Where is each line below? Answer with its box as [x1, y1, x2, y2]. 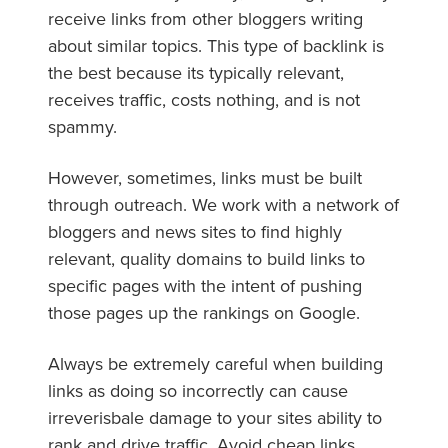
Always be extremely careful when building [48, 350, 383, 376]
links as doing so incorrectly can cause [48, 377, 348, 403]
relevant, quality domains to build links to [48, 245, 365, 271]
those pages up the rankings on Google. [48, 299, 365, 325]
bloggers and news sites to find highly [48, 218, 342, 244]
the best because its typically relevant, [48, 59, 344, 85]
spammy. [48, 113, 122, 139]
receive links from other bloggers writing [48, 5, 363, 31]
